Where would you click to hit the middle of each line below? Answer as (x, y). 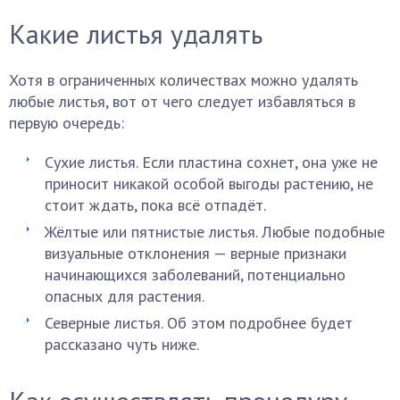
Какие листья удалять (136, 33)
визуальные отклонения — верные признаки (196, 253)
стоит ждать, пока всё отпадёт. (155, 205)
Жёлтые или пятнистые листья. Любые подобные (215, 232)
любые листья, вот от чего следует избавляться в (182, 101)
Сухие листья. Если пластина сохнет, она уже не (211, 162)
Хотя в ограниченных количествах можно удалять (183, 80)
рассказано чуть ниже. (122, 344)
